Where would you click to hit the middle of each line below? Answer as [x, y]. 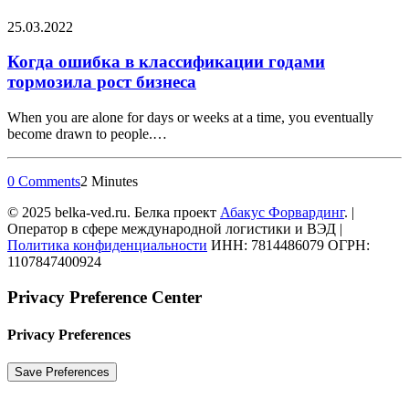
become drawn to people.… [87, 134]
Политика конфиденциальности [107, 246]
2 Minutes [109, 182]
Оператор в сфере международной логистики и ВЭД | [175, 229]
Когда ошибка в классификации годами [166, 62]
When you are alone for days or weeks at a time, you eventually [190, 118]
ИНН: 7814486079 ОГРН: [288, 246]
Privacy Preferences [69, 335]
